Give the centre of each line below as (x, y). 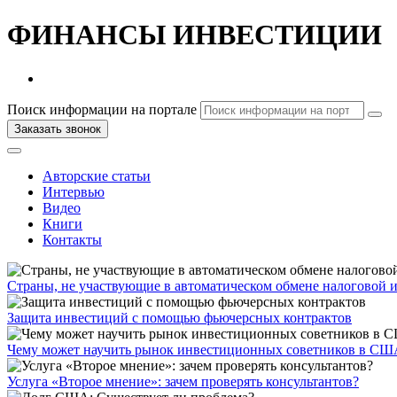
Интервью (74, 191)
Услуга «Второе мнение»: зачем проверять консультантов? (183, 381)
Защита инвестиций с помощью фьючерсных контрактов (179, 317)
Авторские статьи (97, 175)
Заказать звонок (58, 128)
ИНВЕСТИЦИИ (274, 35)
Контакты (72, 239)
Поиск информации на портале (102, 109)
